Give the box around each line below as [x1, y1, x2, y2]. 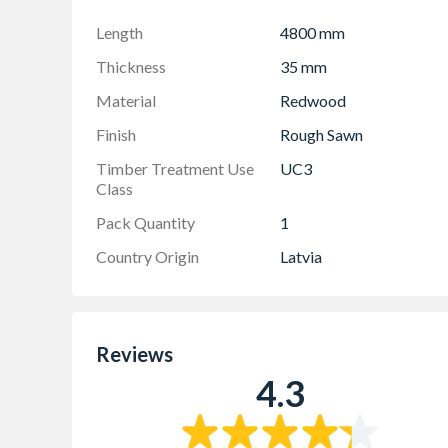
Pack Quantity [96, 212, 195, 232]
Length [96, 22, 143, 42]
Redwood [280, 90, 346, 110]
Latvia [280, 246, 322, 266]
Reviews [96, 341, 173, 366]
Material [96, 90, 156, 110]
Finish [96, 124, 136, 144]
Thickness [96, 56, 166, 76]
